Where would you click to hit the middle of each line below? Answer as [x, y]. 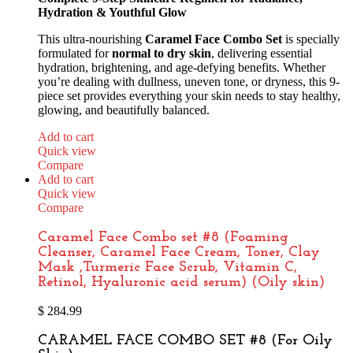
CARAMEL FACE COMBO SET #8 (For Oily [185, 341]
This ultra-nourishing [91, 39]
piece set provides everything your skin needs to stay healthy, [189, 95]
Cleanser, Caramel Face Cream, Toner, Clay [179, 252]
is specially [311, 39]
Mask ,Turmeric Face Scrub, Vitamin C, [167, 267]
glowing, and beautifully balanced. [124, 110]
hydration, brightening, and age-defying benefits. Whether [182, 67]
